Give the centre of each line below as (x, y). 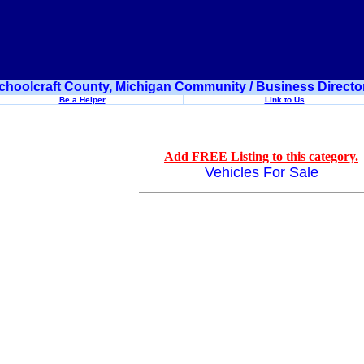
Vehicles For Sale (261, 172)
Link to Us (284, 100)
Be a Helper (82, 100)
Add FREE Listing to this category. (261, 156)
